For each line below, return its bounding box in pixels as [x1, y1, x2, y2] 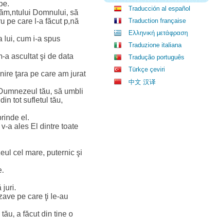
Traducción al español [128, 5, 190, 12]
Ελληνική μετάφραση [128, 29, 188, 36]
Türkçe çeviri [128, 66, 165, 73]
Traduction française [128, 17, 186, 24]
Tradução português [128, 54, 184, 61]
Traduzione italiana [128, 41, 182, 49]
